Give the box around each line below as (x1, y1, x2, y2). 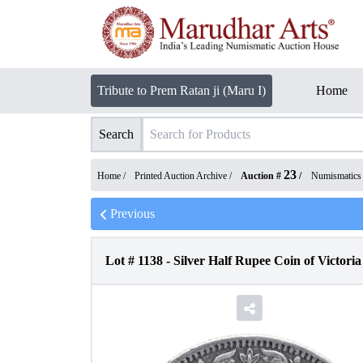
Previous (110, 207, 155, 220)
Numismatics (311, 170, 361, 181)
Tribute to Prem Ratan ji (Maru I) (97, 83, 266, 97)
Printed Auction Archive (135, 170, 227, 181)
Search (99, 127, 134, 141)
